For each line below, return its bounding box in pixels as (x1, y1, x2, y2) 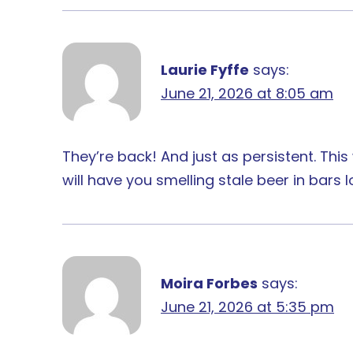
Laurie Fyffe (161, 59, 249, 80)
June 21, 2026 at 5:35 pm (161, 296, 334, 317)
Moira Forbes (161, 273, 258, 293)
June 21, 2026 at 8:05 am (161, 83, 333, 103)
